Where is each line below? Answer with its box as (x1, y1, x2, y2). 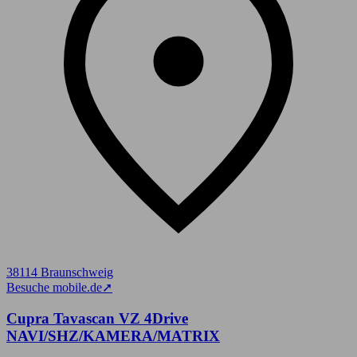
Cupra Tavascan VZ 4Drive (6, 309, 188, 327)
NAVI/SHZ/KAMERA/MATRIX (6, 327, 220, 344)
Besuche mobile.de (6, 280, 102, 294)
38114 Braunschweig (6, 265, 113, 279)
